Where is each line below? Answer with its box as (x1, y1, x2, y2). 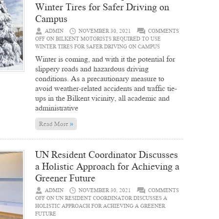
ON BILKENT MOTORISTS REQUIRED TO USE (45, 35, 161, 43)
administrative (35, 103, 78, 113)
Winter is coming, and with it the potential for (35, 54, 175, 64)
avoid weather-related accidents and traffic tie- (35, 83, 177, 93)
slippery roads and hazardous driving (35, 64, 149, 74)
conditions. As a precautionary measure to (35, 73, 164, 84)
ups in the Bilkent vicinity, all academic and (35, 93, 170, 103)
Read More (39, 120, 70, 128)
